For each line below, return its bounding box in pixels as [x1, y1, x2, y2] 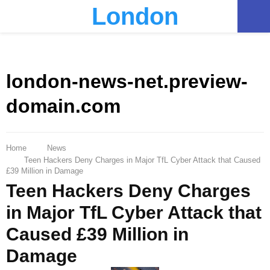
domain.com [6, 95, 121, 118]
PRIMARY [16, 7, 81, 24]
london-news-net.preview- [6, 71, 248, 93]
